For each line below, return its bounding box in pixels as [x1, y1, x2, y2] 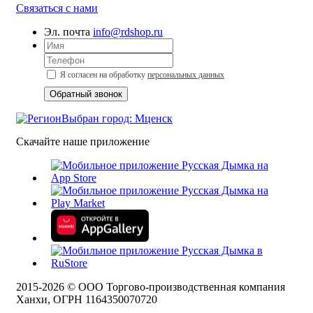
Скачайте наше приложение [16, 136, 150, 148]
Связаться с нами [16, 2, 98, 15]
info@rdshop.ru [93, 26, 163, 38]
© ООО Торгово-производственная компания [64, 281, 285, 293]
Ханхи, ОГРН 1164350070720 [16, 293, 157, 306]
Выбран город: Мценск [61, 112, 173, 125]
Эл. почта [44, 26, 90, 38]
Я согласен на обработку [58, 70, 147, 80]
